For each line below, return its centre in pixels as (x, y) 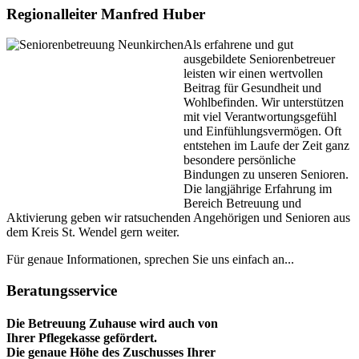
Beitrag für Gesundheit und (252, 88)
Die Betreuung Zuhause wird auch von (112, 324)
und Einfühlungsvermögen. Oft (262, 131)
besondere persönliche (240, 160)
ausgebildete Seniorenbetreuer (259, 59)
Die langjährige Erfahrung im (258, 189)
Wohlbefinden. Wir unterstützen (264, 103)
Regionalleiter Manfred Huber (106, 14)
